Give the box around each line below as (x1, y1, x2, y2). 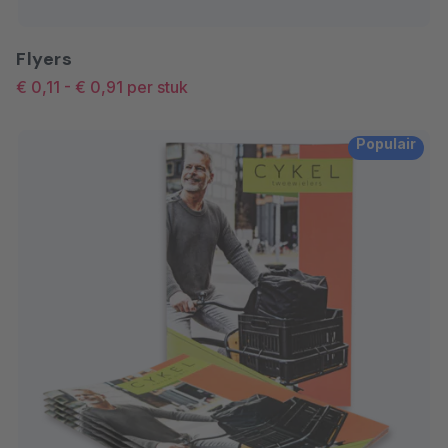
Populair (356, 134, 416, 152)
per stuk (127, 76, 188, 97)
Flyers (16, 46, 72, 71)
